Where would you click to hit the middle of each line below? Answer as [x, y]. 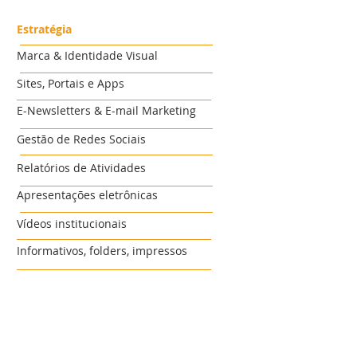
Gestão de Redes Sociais [81, 139]
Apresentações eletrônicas [87, 195]
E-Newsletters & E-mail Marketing [106, 110]
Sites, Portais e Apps [71, 83]
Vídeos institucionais [72, 224]
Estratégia [44, 29]
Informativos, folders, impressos [102, 251]
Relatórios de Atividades [81, 168]
